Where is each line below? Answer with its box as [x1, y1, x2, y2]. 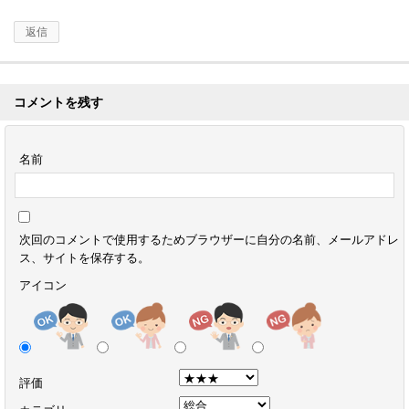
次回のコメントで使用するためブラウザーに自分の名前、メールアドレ [19, 231, 399, 247]
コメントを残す [14, 93, 103, 110]
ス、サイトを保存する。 [19, 249, 150, 266]
